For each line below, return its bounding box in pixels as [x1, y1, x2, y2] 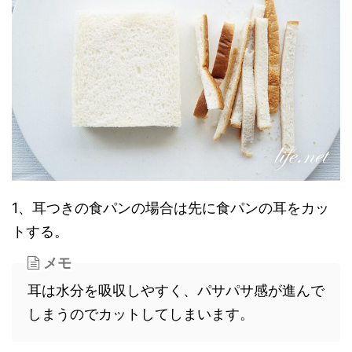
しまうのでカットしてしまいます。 [27, 306, 254, 323]
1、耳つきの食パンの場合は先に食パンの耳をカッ [12, 200, 329, 217]
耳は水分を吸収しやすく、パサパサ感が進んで [27, 282, 324, 299]
